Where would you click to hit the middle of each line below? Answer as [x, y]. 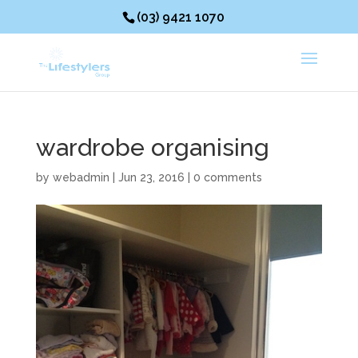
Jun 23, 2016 [151, 177]
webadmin [81, 177]
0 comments [227, 177]
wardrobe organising [152, 147]
